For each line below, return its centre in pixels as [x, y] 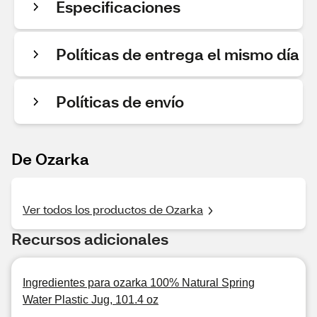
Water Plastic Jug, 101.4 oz [91, 300]
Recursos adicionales [90, 239]
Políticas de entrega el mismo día [178, 54]
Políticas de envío [120, 102]
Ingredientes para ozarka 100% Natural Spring [139, 283]
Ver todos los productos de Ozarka [113, 209]
